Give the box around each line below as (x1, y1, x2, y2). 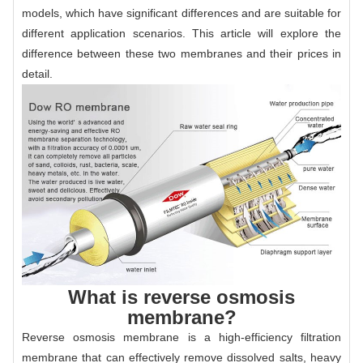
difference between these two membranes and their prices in (22, 46, 341, 60)
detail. (22, 66, 53, 80)
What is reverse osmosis (68, 285, 295, 308)
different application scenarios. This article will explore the (22, 26, 341, 40)
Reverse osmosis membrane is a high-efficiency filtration (22, 330, 341, 344)
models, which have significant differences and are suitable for (22, 6, 341, 19)
